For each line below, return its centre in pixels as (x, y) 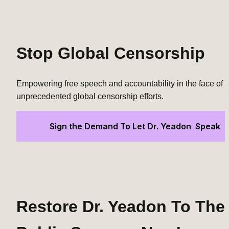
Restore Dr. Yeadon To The (121, 206)
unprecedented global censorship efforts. (90, 97)
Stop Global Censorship (111, 53)
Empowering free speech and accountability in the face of (120, 84)
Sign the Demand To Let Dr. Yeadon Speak (135, 126)
